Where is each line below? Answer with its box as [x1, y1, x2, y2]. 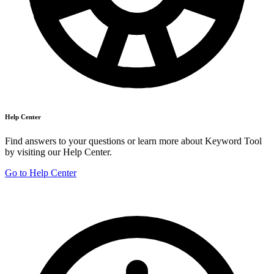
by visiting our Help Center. [5, 147, 112, 158]
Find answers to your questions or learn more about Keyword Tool [5, 136, 262, 147]
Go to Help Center [5, 168, 76, 179]
